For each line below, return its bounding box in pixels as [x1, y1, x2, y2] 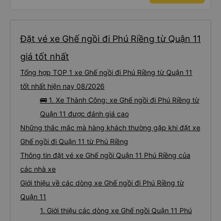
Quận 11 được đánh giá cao [40, 110, 129, 118]
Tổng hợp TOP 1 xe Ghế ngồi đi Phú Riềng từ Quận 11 [20, 68, 192, 76]
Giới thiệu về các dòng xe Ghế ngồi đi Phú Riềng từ [20, 179, 184, 187]
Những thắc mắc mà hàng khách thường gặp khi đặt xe [20, 123, 200, 132]
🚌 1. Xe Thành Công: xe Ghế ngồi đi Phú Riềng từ [40, 96, 199, 104]
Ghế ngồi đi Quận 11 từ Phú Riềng [20, 137, 128, 146]
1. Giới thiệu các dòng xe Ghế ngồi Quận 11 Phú [40, 206, 192, 215]
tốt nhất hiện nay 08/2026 [20, 82, 105, 90]
